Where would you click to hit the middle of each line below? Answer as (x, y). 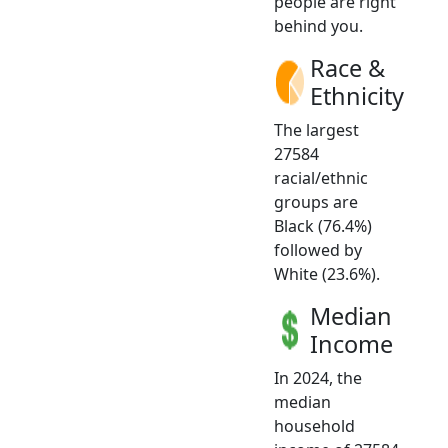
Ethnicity (357, 95)
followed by (318, 249)
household (314, 425)
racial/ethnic (321, 177)
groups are (316, 201)
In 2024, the (318, 377)
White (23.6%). (327, 273)
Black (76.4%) (323, 225)
